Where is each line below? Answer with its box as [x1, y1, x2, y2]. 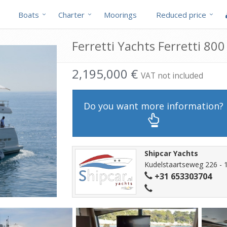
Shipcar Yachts [144, 148, 198, 158]
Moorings [104, 10, 137, 20]
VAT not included [140, 70, 203, 81]
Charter [58, 10, 85, 20]
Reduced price [156, 10, 206, 20]
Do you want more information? [83, 99, 223, 112]
